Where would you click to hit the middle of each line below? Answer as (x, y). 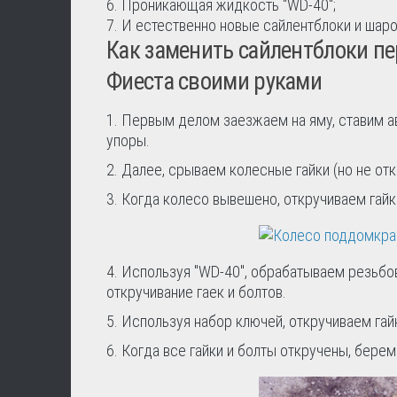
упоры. (128, 140)
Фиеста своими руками (214, 82)
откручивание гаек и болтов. (196, 292)
